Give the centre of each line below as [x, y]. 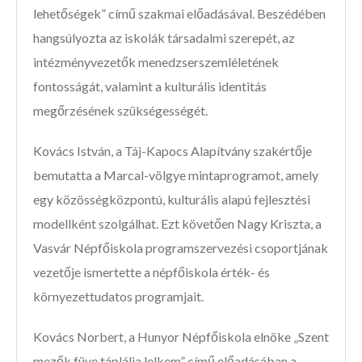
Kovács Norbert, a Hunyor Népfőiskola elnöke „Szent [181, 337]
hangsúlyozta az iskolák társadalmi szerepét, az [164, 38]
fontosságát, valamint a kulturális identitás [150, 86]
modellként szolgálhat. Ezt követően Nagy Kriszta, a [177, 224]
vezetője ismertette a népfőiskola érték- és [152, 272]
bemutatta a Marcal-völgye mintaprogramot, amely [176, 175]
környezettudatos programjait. [118, 297]
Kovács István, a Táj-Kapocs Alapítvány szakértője [173, 151]
